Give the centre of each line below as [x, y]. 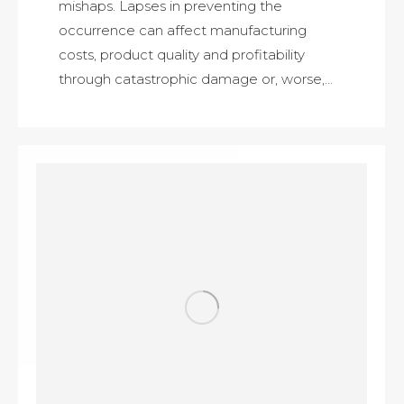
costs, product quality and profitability [182, 55]
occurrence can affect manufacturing [183, 31]
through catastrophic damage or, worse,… [196, 79]
